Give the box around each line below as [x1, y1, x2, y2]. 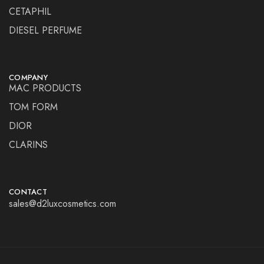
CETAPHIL [9, 5, 51, 19]
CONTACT [9, 186, 47, 198]
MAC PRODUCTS [9, 81, 81, 95]
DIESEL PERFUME [9, 24, 82, 38]
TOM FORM [9, 100, 58, 114]
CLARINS [9, 138, 48, 152]
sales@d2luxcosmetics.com [9, 197, 116, 211]
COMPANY [9, 72, 48, 84]
